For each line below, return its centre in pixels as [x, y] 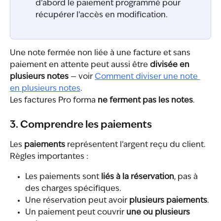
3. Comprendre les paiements [81, 125]
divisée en [171, 65]
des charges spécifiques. [73, 189]
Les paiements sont [63, 177]
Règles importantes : [49, 157]
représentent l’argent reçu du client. [135, 145]
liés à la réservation [138, 177]
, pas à [187, 177]
